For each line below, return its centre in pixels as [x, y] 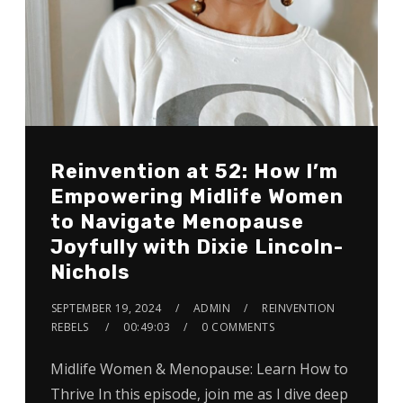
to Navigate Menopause [177, 221]
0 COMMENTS [238, 327]
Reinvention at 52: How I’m [194, 171]
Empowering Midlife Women [197, 196]
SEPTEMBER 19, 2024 [106, 308]
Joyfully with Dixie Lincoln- [197, 246]
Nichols [90, 272]
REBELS [70, 327]
